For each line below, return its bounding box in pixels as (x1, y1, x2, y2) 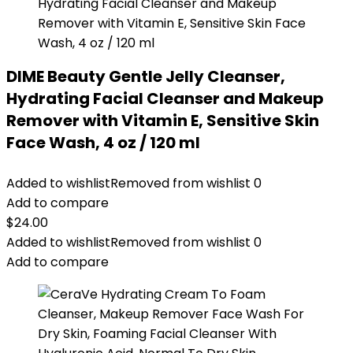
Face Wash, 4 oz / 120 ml (6, 132, 200, 154)
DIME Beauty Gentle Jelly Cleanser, (6, 65, 285, 87)
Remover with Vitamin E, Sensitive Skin (6, 110, 319, 132)
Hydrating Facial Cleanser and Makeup (6, 87, 324, 110)
